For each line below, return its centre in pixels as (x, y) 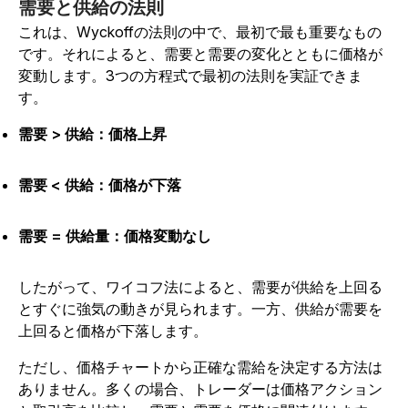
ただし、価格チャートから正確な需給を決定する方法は (200, 367)
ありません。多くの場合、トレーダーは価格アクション (200, 389)
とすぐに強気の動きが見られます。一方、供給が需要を (200, 309)
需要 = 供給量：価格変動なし (115, 236)
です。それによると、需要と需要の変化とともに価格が (200, 54)
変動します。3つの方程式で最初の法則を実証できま (190, 76)
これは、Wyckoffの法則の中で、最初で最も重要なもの (200, 32)
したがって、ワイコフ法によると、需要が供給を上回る (200, 287)
